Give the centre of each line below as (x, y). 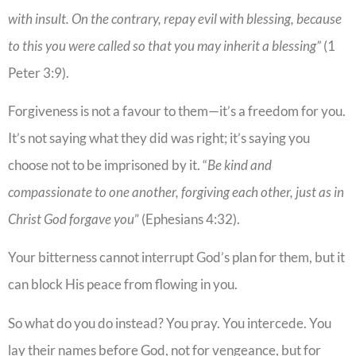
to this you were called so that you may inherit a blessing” (164, 45)
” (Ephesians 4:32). (188, 219)
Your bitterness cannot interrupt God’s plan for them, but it (176, 257)
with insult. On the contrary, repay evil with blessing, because (175, 18)
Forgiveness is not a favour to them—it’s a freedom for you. (177, 110)
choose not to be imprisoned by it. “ (108, 164)
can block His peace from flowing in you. (123, 284)
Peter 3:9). (39, 72)
